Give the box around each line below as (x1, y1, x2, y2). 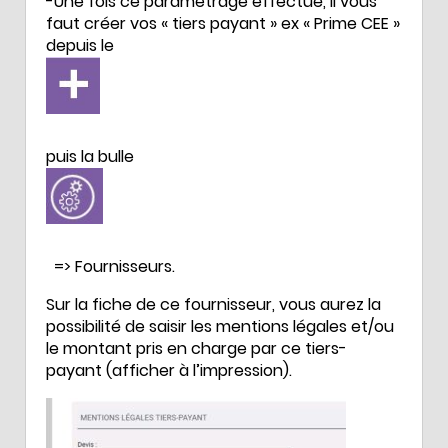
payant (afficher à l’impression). (46, 358, 292, 382)
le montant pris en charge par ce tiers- (46, 336, 347, 360)
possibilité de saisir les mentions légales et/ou (46, 314, 394, 338)
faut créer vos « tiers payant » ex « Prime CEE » (46, 12, 400, 36)
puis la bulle (46, 145, 134, 169)
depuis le (46, 34, 118, 58)
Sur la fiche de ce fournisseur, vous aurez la (46, 292, 381, 316)
